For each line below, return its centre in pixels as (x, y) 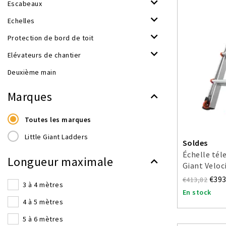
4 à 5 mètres (43, 202)
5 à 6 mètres (43, 219)
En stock (197, 192)
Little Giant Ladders (56, 137)
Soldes (195, 143)
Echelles (21, 21)
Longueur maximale (61, 162)
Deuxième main (32, 72)
